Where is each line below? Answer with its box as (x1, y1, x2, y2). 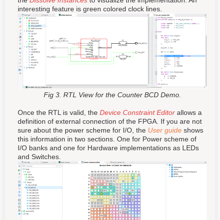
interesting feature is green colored (18, 5, 128, 13)
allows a (177, 108, 202, 116)
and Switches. (18, 152, 61, 161)
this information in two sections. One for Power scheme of (18, 135, 196, 143)
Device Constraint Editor (100, 108, 175, 116)
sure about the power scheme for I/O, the (18, 126, 148, 134)
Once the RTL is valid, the (18, 108, 100, 116)
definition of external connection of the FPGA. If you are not (18, 117, 202, 125)
